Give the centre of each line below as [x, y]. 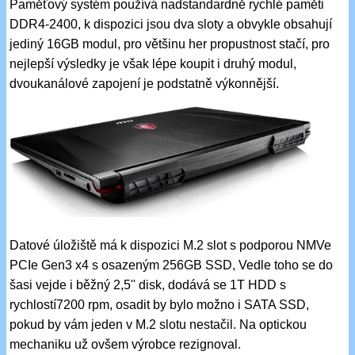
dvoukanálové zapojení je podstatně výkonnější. [145, 84]
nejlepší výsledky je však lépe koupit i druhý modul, [153, 64]
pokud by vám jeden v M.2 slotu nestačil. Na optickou [158, 324]
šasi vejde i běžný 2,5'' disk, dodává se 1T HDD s [148, 284]
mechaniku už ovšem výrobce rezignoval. [126, 344]
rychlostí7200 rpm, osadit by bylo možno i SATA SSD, [160, 304]
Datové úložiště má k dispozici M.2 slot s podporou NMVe [171, 245]
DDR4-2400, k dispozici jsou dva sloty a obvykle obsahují [171, 25]
